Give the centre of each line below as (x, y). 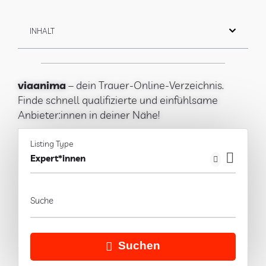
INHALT (42, 31)
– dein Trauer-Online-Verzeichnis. (145, 85)
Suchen (139, 246)
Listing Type (52, 143)
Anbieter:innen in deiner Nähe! (89, 115)
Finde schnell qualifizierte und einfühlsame (118, 100)
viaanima (42, 85)
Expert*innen (58, 159)
